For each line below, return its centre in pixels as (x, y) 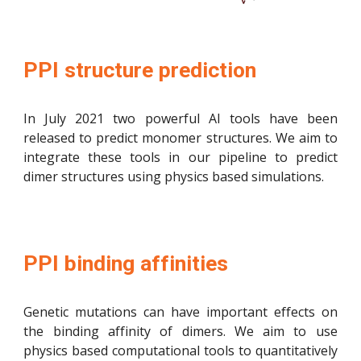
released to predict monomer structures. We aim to (180, 137)
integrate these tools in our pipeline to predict (180, 157)
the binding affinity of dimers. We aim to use (180, 331)
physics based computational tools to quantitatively (180, 351)
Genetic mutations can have (115, 312)
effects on (302, 312)
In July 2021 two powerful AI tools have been (180, 118)
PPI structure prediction (140, 70)
